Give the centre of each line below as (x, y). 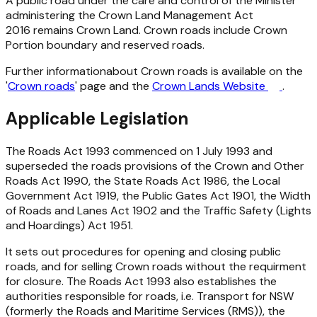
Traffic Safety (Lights (257, 210)
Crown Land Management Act (176, 15)
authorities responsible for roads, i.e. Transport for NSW (150, 296)
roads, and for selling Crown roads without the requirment (156, 266)
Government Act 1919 (61, 195)
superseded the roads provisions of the (110, 166)
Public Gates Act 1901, (199, 195)
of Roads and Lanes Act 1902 (81, 210)
